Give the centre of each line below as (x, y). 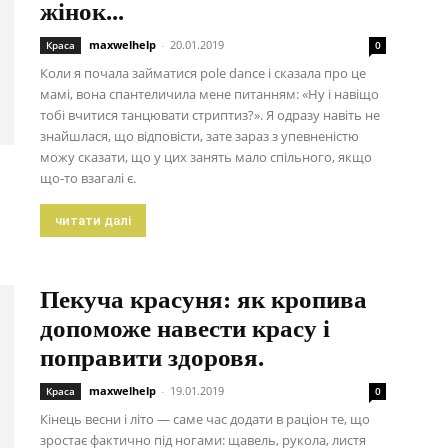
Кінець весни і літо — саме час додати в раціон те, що (205, 419)
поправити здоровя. (152, 357)
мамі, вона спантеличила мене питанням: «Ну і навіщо (209, 94)
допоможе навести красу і (185, 328)
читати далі (93, 220)
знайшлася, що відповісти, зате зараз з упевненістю (199, 136)
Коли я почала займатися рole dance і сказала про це (203, 73)
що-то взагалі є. (88, 178)
